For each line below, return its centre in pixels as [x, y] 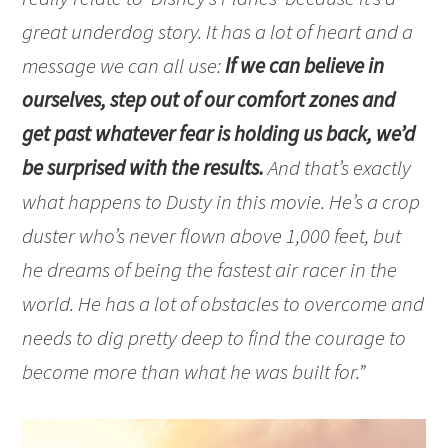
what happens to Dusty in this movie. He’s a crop [221, 202]
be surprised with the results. [143, 168]
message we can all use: [124, 66]
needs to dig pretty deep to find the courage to [214, 338]
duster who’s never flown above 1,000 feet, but [212, 236]
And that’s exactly [338, 168]
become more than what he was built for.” [194, 372]
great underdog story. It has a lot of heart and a [218, 32]
